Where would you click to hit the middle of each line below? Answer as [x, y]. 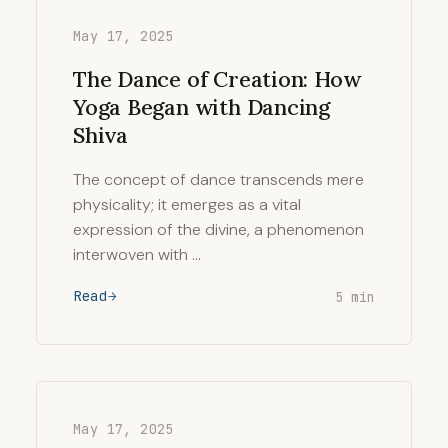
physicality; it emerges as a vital [187, 204]
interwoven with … [137, 254]
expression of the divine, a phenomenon [218, 229]
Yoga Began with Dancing [202, 107]
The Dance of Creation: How [217, 79]
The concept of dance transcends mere [218, 179]
